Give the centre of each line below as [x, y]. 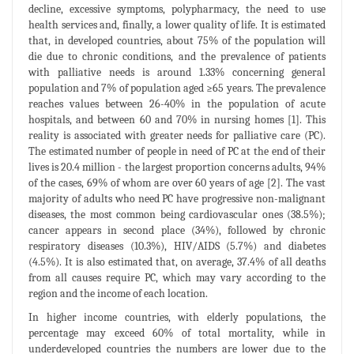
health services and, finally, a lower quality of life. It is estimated [177, 25]
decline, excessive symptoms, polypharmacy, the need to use [177, 9]
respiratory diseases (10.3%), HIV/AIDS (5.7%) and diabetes [177, 247]
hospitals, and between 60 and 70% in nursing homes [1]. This [177, 120]
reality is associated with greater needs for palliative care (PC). [177, 136]
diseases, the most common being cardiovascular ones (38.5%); [177, 215]
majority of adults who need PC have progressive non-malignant [177, 199]
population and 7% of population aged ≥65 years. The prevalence [177, 88]
